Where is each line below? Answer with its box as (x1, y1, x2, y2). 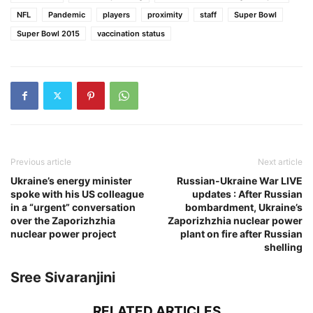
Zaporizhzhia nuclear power (168, 214, 303, 226)
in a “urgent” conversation (10, 201, 136, 213)
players (103, 9, 130, 20)
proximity (147, 9, 182, 20)
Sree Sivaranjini (10, 268, 115, 286)
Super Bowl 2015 (17, 28, 80, 38)
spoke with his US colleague (10, 187, 144, 200)
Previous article (10, 156, 71, 167)
